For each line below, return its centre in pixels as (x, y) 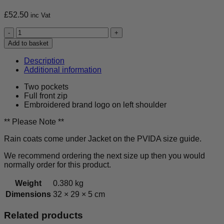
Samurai (30, 31)
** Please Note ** (34, 121)
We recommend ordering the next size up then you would (104, 155)
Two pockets (46, 86)
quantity (29, 112)
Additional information (63, 69)
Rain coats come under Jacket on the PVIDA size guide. (103, 138)
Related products (43, 215)
